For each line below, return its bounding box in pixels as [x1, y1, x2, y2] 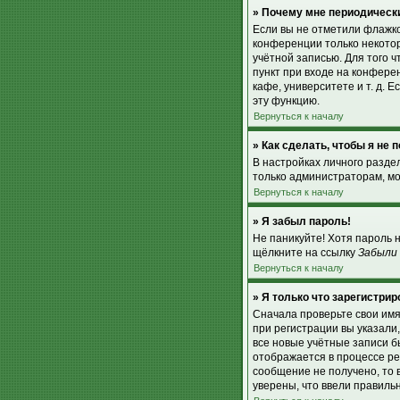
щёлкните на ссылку [253, 246, 358, 259]
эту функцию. [253, 95, 320, 107]
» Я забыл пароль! [253, 215, 351, 228]
